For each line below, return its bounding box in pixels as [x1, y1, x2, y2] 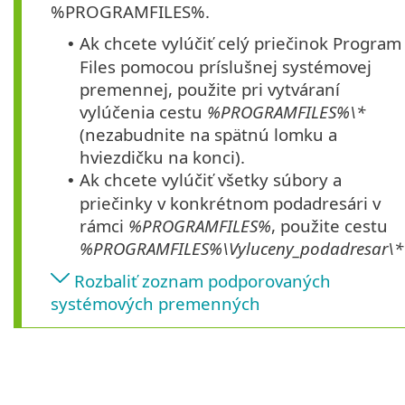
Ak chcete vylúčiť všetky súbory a [80, 168, 342, 192]
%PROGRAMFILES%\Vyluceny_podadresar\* [80, 237, 403, 260]
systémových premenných [51, 292, 260, 316]
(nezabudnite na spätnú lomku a [80, 123, 337, 146]
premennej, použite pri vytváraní [80, 78, 340, 101]
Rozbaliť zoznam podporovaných [74, 269, 331, 293]
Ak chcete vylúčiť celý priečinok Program [80, 32, 401, 55]
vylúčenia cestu [80, 100, 207, 124]
